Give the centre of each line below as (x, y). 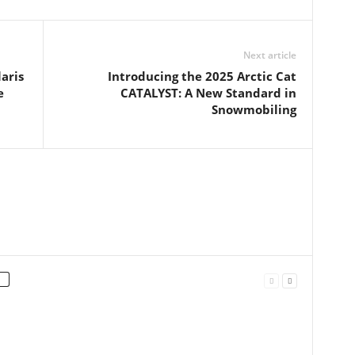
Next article (269, 55)
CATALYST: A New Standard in (208, 93)
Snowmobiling (254, 109)
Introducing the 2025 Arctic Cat (202, 76)
